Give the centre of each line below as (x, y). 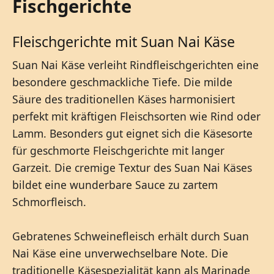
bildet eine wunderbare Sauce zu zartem (115, 184)
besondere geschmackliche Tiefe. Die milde (122, 82)
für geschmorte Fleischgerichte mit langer (118, 150)
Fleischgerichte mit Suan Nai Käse (124, 41)
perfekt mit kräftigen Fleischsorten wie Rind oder (136, 116)
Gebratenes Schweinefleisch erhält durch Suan (131, 236)
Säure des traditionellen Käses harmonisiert (124, 99)
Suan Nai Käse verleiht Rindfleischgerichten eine (135, 65)
